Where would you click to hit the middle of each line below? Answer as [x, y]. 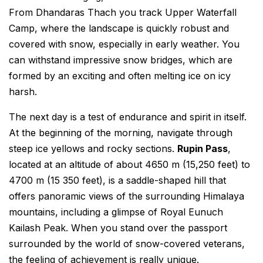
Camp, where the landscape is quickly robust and [119, 28]
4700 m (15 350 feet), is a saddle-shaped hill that [117, 181]
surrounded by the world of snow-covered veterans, [127, 244]
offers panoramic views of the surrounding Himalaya [127, 196]
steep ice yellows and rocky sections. [93, 149]
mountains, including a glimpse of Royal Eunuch [116, 212]
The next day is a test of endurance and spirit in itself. [128, 117]
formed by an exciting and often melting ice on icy [120, 76]
